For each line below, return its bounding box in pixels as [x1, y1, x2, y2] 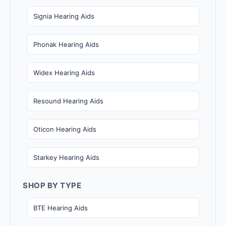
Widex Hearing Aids [33, 68, 95, 77]
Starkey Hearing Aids [33, 153, 99, 161]
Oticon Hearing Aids [33, 125, 96, 133]
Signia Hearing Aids [33, 12, 94, 20]
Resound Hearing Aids [33, 96, 103, 105]
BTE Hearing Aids [33, 203, 88, 212]
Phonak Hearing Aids [33, 40, 99, 48]
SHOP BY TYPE [23, 180, 81, 190]
